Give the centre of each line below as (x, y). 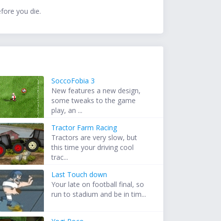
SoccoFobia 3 (73, 81)
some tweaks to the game (94, 101)
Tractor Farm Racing (84, 128)
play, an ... (67, 110)
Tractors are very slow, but (94, 138)
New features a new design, (96, 91)
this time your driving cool (93, 147)
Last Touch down (79, 175)
